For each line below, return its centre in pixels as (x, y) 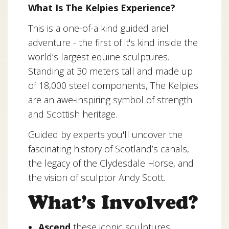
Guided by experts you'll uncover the (105, 134)
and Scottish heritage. (73, 114)
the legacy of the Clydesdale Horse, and (111, 163)
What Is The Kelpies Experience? (102, 8)
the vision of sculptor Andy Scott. (97, 177)
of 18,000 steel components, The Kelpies (113, 85)
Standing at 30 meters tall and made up (110, 71)
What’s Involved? (113, 202)
